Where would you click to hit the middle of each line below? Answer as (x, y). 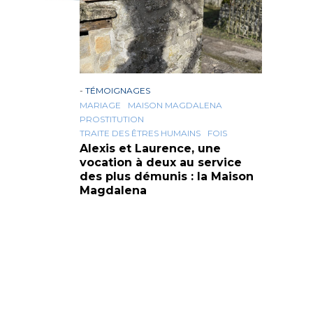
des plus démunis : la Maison (167, 176)
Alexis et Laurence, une (150, 148)
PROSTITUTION (112, 119)
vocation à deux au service (161, 162)
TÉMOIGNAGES (118, 90)
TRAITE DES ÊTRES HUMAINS (140, 133)
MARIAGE (100, 105)
